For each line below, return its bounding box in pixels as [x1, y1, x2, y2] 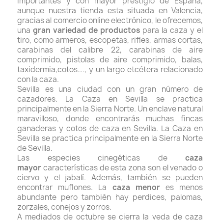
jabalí [65, 172, 84, 183]
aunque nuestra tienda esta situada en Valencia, [17, 5, 203, 16]
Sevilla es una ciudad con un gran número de [17, 84, 203, 94]
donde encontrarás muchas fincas [59, 113, 203, 124]
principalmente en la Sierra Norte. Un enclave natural [17, 104, 203, 114]
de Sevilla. [17, 143, 54, 153]
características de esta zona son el [41, 163, 170, 173]
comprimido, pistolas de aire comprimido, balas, [17, 55, 203, 65]
